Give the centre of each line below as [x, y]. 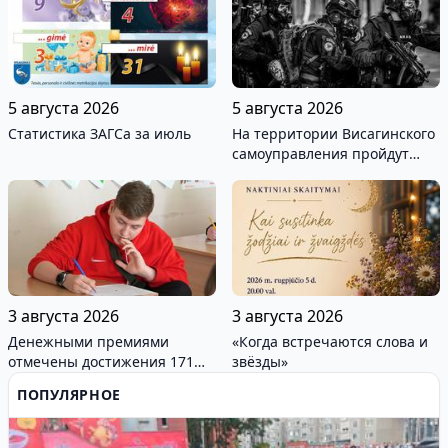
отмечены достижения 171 [101, 362]
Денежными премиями [88, 342]
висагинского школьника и [101, 382]
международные [289, 173]
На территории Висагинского [333, 133]
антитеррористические [313, 193]
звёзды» [260, 362]
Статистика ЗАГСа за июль [99, 133]
